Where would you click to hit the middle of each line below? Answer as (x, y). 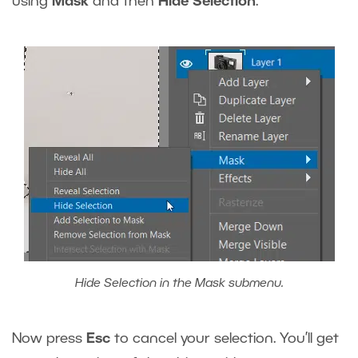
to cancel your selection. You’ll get (225, 339)
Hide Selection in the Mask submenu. (179, 284)
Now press (49, 339)
